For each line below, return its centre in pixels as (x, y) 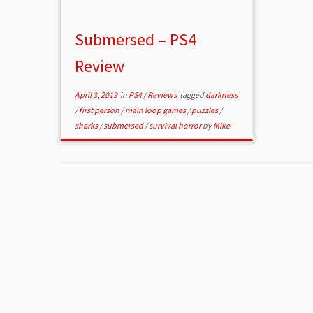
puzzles (206, 110)
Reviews (163, 95)
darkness (222, 95)
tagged (192, 95)
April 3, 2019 (96, 95)
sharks (87, 126)
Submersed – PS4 (136, 40)
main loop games (156, 110)
